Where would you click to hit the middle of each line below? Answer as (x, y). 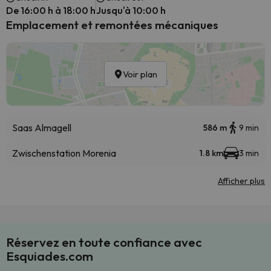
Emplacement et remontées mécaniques (112, 25)
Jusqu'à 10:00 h (131, 10)
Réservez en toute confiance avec (104, 242)
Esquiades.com (50, 256)
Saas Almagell (42, 128)
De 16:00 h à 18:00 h (51, 10)
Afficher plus (241, 181)
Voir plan (140, 74)
